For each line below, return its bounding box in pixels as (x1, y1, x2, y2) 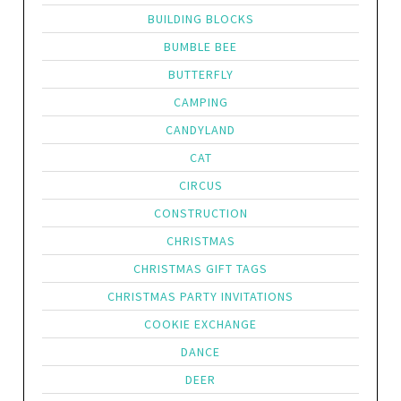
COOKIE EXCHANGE (144, 316, 257, 332)
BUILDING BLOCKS (147, 11, 254, 27)
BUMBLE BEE (164, 38, 237, 55)
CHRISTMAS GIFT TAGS (133, 260, 268, 277)
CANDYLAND (166, 122, 235, 138)
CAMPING (173, 94, 228, 110)
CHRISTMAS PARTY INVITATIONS (107, 288, 294, 304)
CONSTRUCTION (153, 205, 248, 221)
